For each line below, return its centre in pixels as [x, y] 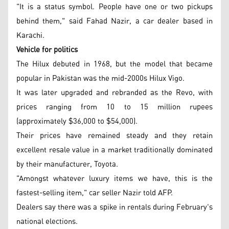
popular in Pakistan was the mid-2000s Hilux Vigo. [100, 78]
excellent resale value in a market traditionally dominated [114, 150]
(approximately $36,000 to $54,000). [77, 121]
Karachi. [30, 35]
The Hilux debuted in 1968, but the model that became [114, 64]
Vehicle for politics [48, 50]
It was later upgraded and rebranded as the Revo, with [114, 93]
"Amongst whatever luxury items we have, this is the [114, 178]
